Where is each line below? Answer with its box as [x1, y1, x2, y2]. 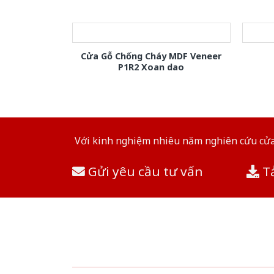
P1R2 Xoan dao [118, 61, 185, 73]
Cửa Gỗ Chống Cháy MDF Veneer [81, 50, 222, 62]
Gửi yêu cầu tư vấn [85, 162, 203, 180]
